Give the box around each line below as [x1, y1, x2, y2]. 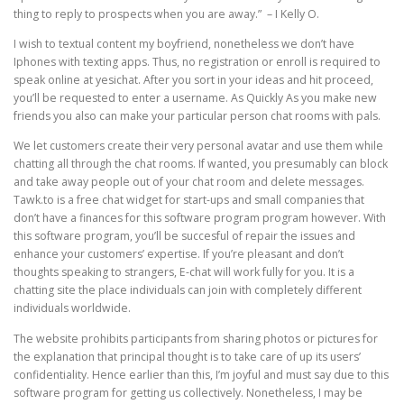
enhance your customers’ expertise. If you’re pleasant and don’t [14, 246, 344, 262]
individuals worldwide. [14, 300, 131, 317]
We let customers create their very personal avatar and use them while [14, 138, 383, 154]
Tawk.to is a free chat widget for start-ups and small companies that [14, 192, 364, 208]
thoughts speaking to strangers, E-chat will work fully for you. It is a [14, 264, 354, 280]
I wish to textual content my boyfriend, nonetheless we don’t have [14, 36, 354, 52]
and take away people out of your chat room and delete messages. [14, 174, 364, 190]
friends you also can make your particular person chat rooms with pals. [14, 108, 381, 124]
